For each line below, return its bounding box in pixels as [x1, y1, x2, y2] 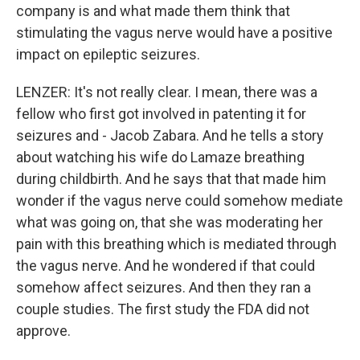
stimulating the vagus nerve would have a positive [16, 24, 333, 41]
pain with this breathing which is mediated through [16, 235, 337, 252]
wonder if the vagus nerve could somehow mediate [16, 192, 343, 209]
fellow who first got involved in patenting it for [16, 105, 306, 122]
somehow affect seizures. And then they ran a [16, 279, 311, 296]
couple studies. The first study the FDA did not [16, 301, 309, 317]
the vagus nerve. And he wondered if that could [16, 257, 315, 274]
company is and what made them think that [16, 2, 290, 19]
